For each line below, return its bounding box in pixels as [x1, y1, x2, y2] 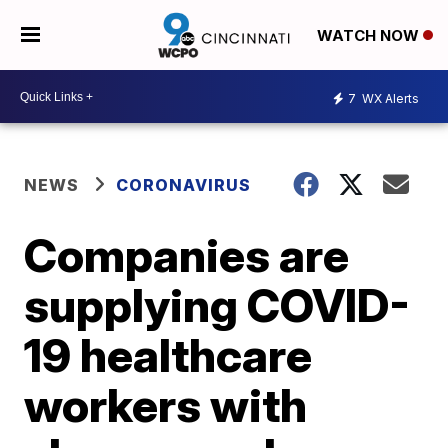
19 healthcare [24, 327, 313, 383]
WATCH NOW [316, 26, 423, 46]
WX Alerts [359, 90, 419, 106]
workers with [24, 377, 308, 433]
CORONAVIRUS [116, 175, 252, 195]
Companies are [24, 227, 350, 283]
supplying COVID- [24, 277, 411, 333]
